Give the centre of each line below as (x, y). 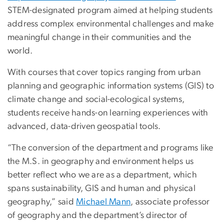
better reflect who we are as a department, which (102, 175)
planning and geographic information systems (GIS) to (111, 86)
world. (20, 51)
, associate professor (170, 202)
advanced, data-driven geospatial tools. (84, 127)
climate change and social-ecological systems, (96, 100)
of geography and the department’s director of (97, 216)
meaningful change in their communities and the (99, 38)
